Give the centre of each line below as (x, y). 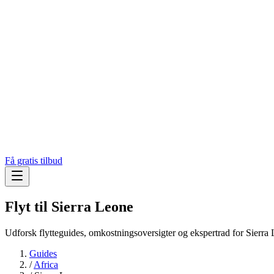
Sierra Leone (92, 207)
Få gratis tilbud (34, 161)
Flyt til (28, 207)
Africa (46, 264)
